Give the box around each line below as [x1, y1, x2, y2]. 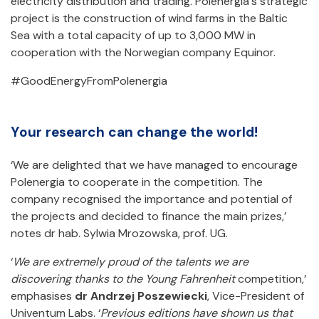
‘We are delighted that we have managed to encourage [11, 157, 298, 173]
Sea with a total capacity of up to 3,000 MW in [11, 28, 256, 43]
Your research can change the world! [19, 123, 258, 142]
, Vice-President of [207, 288, 304, 304]
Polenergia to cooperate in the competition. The [11, 174, 263, 190]
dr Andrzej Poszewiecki [75, 288, 207, 304]
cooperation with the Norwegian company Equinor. [11, 45, 276, 61]
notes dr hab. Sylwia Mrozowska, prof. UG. [11, 226, 228, 241]
